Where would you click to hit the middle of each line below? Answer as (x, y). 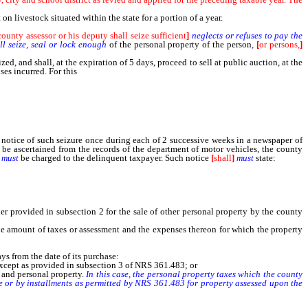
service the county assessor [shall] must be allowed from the (191, 71)
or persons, (280, 44)
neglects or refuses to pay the (247, 35)
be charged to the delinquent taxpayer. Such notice (115, 158)
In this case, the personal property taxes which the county (195, 274)
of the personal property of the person (179, 44)
